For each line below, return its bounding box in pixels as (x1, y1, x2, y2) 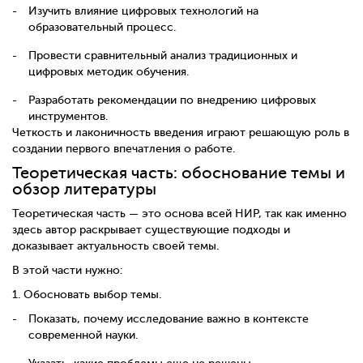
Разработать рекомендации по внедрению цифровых (28, 94, 316, 107)
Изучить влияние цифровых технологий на (28, 5, 258, 18)
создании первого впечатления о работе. (12, 143, 235, 156)
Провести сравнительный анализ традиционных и (28, 49, 297, 62)
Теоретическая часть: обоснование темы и (12, 164, 345, 183)
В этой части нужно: (12, 264, 122, 276)
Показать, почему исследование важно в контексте (28, 313, 309, 325)
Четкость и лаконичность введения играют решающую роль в (12, 126, 349, 139)
